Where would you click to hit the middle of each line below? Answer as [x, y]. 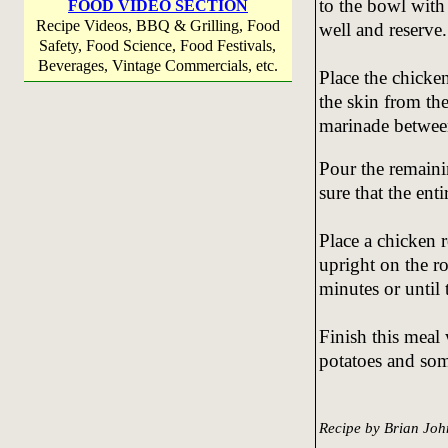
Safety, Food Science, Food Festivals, [158, 45]
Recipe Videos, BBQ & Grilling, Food [158, 25]
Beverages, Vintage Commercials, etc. [158, 65]
